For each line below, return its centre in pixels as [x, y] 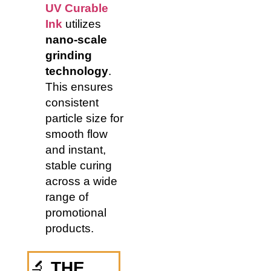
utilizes [83, 24]
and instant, [76, 149]
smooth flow [77, 134]
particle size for [84, 118]
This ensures [79, 87]
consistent [72, 102]
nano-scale [76, 39]
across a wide [81, 181]
